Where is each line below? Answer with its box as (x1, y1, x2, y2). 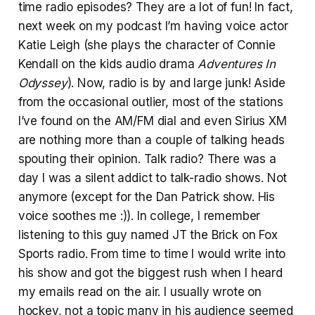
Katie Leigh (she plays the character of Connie (18, 37, 276, 52)
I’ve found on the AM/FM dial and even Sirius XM (18, 113, 287, 128)
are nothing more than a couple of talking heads (18, 132, 285, 147)
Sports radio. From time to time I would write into (18, 246, 286, 261)
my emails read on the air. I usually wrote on (18, 284, 262, 299)
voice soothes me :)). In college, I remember (18, 208, 261, 223)
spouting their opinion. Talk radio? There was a (18, 151, 276, 166)
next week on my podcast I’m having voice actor (18, 18, 288, 33)
